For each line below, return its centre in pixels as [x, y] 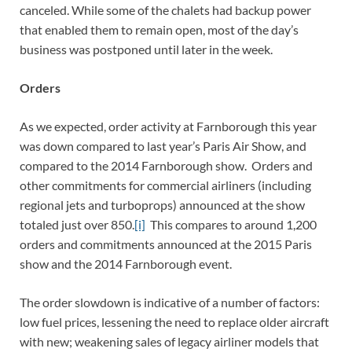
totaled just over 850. [77, 225]
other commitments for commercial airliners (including [165, 185]
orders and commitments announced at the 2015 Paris [166, 244]
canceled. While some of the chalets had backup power [165, 10]
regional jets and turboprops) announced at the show [162, 205]
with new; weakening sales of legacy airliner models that [169, 342]
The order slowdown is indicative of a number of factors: [170, 302]
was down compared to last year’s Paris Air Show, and [163, 146]
